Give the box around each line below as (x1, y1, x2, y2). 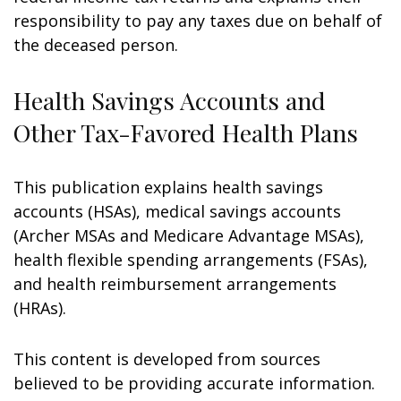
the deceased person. (13, 34, 178, 55)
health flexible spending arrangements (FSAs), (13, 249, 368, 270)
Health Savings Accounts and (13, 84, 326, 116)
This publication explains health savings (13, 176, 323, 198)
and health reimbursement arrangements (13, 273, 337, 294)
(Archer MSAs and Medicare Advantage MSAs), (13, 225, 364, 246)
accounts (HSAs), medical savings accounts (13, 200, 341, 222)
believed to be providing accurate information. (13, 372, 375, 394)
